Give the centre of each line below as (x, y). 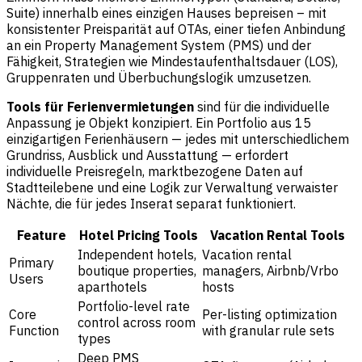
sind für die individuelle (262, 107)
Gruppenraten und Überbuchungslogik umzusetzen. (159, 78)
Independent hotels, (137, 255)
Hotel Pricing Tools (138, 236)
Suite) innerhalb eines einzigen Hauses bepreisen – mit (166, 13)
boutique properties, (137, 271)
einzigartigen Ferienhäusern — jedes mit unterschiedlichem (178, 139)
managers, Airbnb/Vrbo (270, 271)
